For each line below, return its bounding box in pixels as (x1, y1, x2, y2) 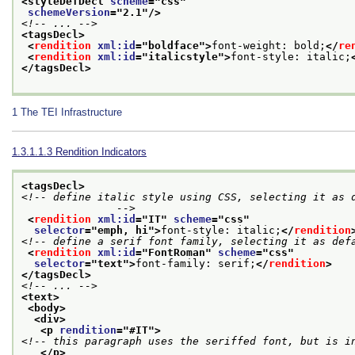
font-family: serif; (136, 258, 256, 270)
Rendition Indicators (55, 145, 147, 158)
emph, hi (97, 224, 148, 237)
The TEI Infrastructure (21, 105, 122, 118)
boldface (148, 39, 199, 52)
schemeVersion (28, 6, 110, 18)
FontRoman (148, 246, 205, 259)
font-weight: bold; (212, 39, 326, 52)
